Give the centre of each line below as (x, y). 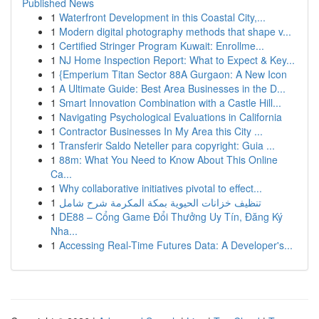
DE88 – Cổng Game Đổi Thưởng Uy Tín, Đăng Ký (171, 216)
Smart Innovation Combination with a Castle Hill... (170, 103)
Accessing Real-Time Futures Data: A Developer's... (176, 245)
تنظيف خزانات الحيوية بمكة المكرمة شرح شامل (160, 202)
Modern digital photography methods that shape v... (175, 31)
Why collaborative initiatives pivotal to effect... (161, 188)
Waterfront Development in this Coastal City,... (162, 17)
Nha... (64, 231)
